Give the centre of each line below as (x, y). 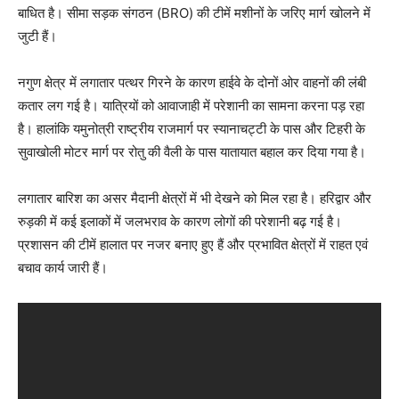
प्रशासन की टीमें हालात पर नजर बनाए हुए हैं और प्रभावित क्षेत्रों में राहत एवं (193, 244)
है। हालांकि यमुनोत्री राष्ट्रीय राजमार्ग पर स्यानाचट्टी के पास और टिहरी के (191, 128)
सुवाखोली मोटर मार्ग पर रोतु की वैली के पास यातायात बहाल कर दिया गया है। (192, 151)
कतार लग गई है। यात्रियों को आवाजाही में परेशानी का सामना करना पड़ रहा (191, 105)
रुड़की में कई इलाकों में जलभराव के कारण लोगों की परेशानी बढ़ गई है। (180, 221)
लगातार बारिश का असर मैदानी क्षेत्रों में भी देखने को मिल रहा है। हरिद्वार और (195, 198)
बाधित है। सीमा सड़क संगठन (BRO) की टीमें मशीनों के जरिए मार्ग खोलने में (194, 12)
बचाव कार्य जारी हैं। (63, 267)
